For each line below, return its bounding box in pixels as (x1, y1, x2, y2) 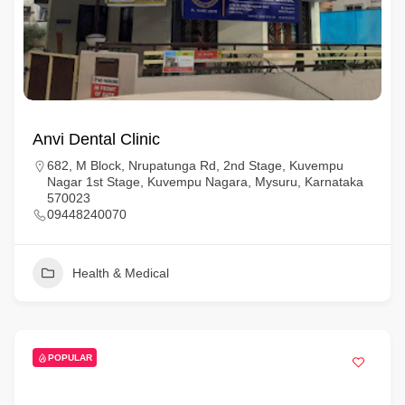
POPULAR (47, 353, 92, 363)
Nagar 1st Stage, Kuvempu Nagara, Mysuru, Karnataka (46, 174, 363, 189)
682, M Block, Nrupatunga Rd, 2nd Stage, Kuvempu (46, 158, 344, 173)
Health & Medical (71, 266, 169, 280)
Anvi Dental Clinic (32, 130, 160, 148)
